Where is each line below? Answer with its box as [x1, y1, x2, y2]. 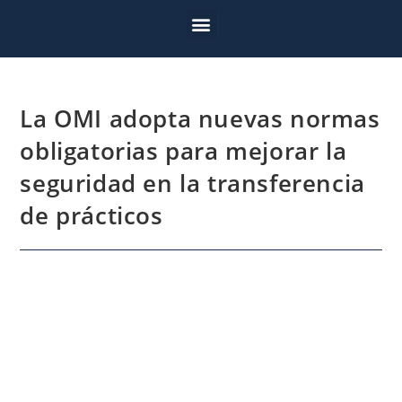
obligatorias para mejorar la [20, 135, 347, 167]
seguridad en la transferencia [20, 167, 365, 199]
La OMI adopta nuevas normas [20, 102, 380, 135]
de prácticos [20, 199, 163, 232]
